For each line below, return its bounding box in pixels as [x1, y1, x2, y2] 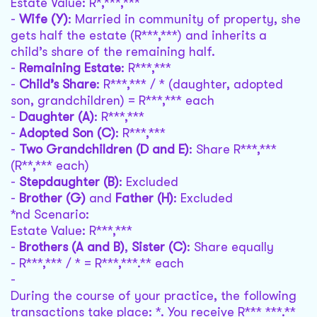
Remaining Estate [19, 61, 121, 76]
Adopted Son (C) [19, 126, 115, 141]
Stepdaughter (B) [19, 175, 119, 190]
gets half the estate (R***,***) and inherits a [11, 28, 267, 43]
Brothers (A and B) [19, 240, 125, 255]
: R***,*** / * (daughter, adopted [96, 77, 283, 92]
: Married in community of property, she [68, 12, 301, 27]
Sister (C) [132, 240, 187, 255]
